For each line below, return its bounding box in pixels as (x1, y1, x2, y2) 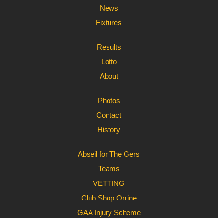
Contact (96, 111, 122, 119)
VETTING (93, 179, 125, 187)
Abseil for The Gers (78, 150, 140, 158)
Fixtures (96, 18, 122, 27)
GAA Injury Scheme (77, 208, 141, 217)
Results (96, 43, 121, 51)
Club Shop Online (81, 194, 137, 202)
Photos (97, 96, 120, 105)
